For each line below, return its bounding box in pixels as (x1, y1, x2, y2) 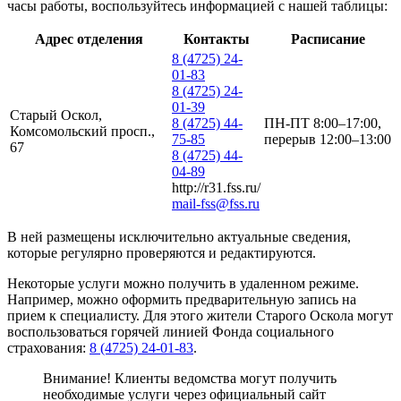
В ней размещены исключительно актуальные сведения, (7, 228, 351, 244)
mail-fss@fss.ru (172, 195, 260, 211)
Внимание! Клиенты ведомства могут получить (43, 370, 337, 386)
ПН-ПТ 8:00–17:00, (264, 115, 381, 131)
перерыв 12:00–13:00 (264, 131, 391, 147)
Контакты (183, 30, 250, 47)
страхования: (7, 339, 90, 355)
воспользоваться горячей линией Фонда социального (7, 323, 334, 339)
